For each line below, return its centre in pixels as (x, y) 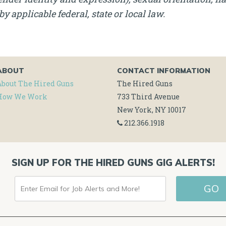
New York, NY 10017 (151, 110)
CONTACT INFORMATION (163, 71)
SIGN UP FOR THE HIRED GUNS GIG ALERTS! (113, 163)
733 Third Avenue (148, 97)
